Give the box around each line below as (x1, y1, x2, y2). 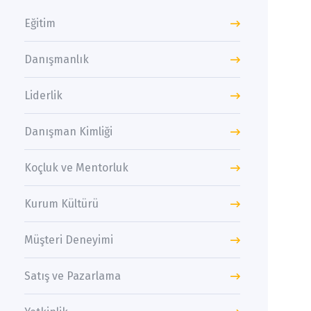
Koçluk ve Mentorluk (24, 161, 129, 175)
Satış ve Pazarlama (24, 269, 121, 283)
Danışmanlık (24, 53, 90, 67)
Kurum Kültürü (24, 197, 99, 211)
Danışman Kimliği (24, 125, 113, 139)
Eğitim (24, 17, 56, 31)
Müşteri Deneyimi (24, 233, 114, 247)
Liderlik (24, 89, 63, 103)
